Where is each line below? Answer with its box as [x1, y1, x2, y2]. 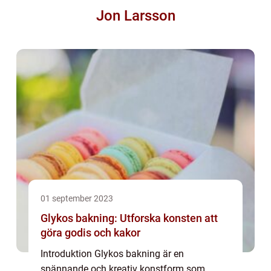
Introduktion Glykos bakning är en [41, 248, 184, 260]
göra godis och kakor [41, 226, 140, 239]
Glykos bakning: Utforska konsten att [41, 212, 218, 224]
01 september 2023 [41, 194, 113, 203]
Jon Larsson [96, 7, 175, 24]
